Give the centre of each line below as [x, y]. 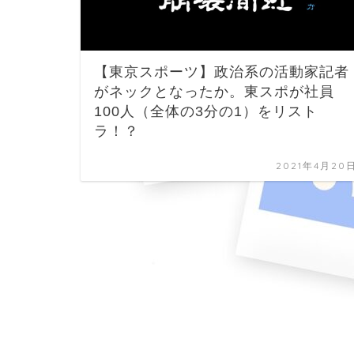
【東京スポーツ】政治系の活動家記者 [222, 72]
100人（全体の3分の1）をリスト [206, 111]
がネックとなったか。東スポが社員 [214, 91]
